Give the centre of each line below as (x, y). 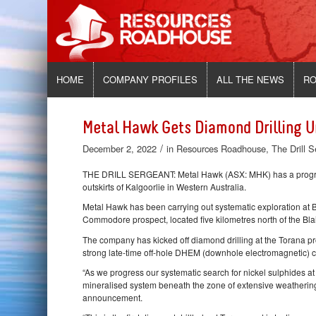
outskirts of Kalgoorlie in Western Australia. (165, 187)
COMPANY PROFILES (151, 79)
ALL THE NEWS (251, 79)
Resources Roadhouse (221, 148)
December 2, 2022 (120, 148)
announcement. (113, 297)
